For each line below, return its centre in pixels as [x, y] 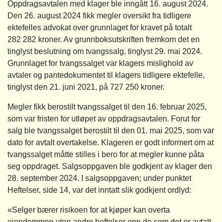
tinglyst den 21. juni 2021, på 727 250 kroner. [86, 87]
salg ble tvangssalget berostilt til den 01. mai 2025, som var [111, 130]
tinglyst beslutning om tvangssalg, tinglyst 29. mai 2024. [105, 51]
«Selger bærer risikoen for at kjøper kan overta [89, 210]
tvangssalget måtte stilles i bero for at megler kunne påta [106, 154]
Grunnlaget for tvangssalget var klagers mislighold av [100, 63]
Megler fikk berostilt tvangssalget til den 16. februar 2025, [107, 107]
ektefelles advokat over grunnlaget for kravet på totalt [100, 27]
